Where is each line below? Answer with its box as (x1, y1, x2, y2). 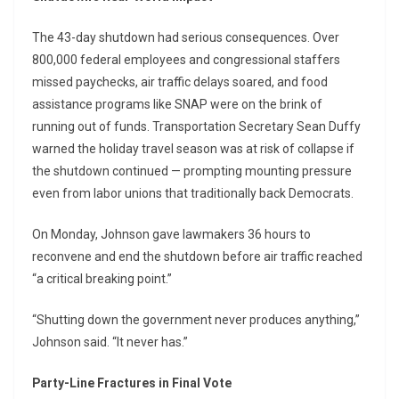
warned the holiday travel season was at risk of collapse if (32, 142, 354, 157)
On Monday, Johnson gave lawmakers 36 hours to (32, 227, 311, 242)
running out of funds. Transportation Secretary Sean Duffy (32, 119, 361, 134)
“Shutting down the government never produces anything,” (32, 313, 360, 328)
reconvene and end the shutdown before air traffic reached (32, 249, 362, 265)
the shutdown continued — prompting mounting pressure (32, 164, 352, 179)
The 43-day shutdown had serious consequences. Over (32, 30, 339, 45)
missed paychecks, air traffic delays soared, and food (32, 75, 328, 90)
